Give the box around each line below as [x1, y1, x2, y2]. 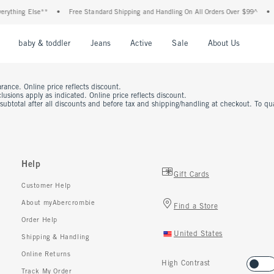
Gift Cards [174, 171, 209, 179]
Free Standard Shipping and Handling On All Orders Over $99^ [65, 9, 254, 15]
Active [130, 40, 153, 48]
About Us [207, 40, 240, 48]
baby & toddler [18, 40, 71, 48]
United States [174, 231, 223, 238]
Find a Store [174, 203, 218, 210]
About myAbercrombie [21, 200, 95, 206]
